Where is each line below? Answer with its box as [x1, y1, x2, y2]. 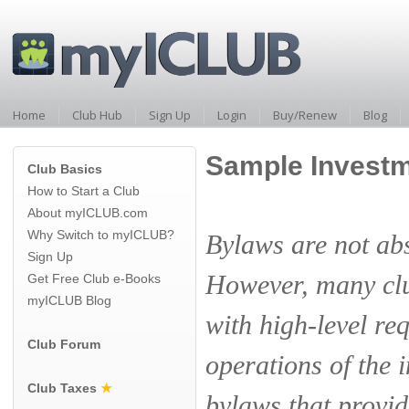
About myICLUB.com [27, 205, 148, 220]
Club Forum [27, 337, 100, 351]
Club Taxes [27, 381, 97, 395]
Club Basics [27, 162, 102, 176]
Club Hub [72, 107, 122, 123]
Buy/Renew [273, 107, 337, 123]
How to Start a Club [27, 184, 140, 198]
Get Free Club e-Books [27, 271, 161, 286]
